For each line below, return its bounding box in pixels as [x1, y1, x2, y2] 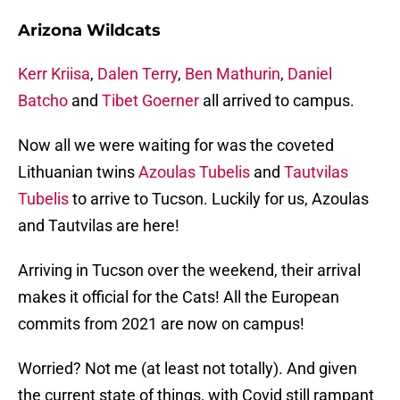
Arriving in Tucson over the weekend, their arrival [18, 261, 361, 280]
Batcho [18, 91, 68, 111]
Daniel [287, 64, 332, 84]
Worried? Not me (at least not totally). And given [18, 359, 357, 379]
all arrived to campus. [199, 91, 354, 111]
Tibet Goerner [102, 91, 199, 111]
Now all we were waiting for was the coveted [18, 136, 334, 155]
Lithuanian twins [18, 162, 138, 182]
